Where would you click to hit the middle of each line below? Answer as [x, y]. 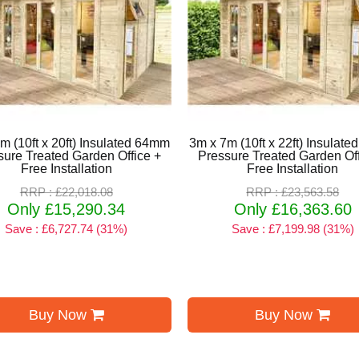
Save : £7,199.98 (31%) [292, 228]
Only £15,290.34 [67, 209]
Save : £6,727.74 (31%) [67, 228]
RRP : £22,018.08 [66, 192]
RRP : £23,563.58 [293, 192]
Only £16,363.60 [292, 209]
